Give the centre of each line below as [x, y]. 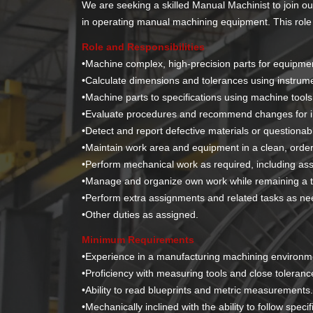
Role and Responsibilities [144, 46]
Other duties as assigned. [142, 214]
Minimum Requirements [138, 239]
